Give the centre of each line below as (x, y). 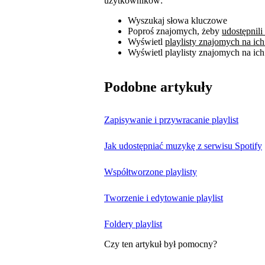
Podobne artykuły (158, 87)
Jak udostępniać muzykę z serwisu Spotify (183, 146)
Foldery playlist (133, 224)
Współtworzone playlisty (151, 172)
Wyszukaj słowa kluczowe (177, 20)
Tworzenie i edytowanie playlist (164, 198)
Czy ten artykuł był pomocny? (161, 244)
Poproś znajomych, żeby (175, 31)
